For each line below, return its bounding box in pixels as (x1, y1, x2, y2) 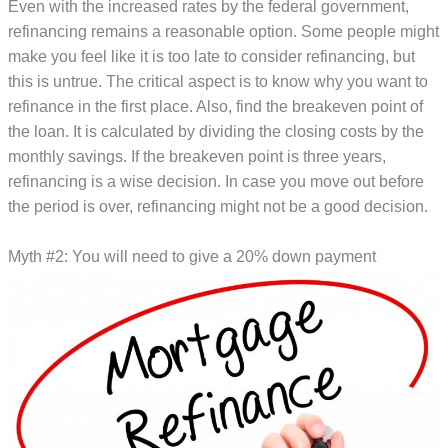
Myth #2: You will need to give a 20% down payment (8, 247, 377, 265)
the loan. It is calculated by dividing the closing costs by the (8, 122, 425, 140)
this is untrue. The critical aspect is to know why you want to (8, 72, 429, 90)
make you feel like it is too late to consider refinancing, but (8, 47, 416, 65)
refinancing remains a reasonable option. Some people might (8, 22, 440, 40)
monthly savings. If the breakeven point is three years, (8, 147, 387, 165)
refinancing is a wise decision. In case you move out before (8, 172, 425, 190)
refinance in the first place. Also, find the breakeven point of (8, 97, 424, 115)
